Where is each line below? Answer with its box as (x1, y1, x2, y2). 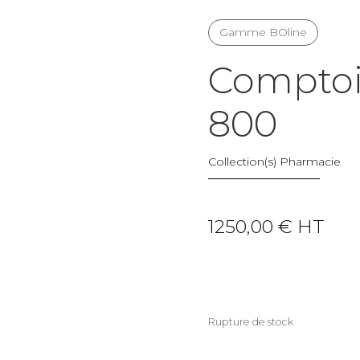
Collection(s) (208, 153, 280, 169)
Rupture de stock (208, 315, 294, 328)
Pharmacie (280, 153, 342, 169)
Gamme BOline (219, 24, 308, 39)
